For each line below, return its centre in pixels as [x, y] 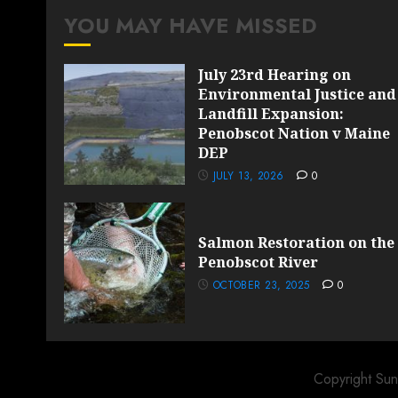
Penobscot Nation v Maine [294, 133]
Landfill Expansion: [271, 113]
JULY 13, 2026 [248, 175]
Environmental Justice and [297, 94]
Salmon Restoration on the [296, 242]
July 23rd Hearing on [275, 74]
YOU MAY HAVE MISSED [191, 25]
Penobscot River [258, 262]
